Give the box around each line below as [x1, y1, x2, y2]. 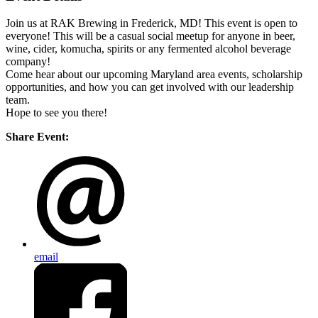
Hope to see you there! [6, 106, 107, 119]
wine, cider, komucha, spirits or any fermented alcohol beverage [6, 43, 291, 55]
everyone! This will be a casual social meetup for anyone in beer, [6, 30, 295, 43]
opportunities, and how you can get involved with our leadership [6, 81, 294, 94]
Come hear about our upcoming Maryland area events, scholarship [6, 68, 302, 81]
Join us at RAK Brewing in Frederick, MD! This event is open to [6, 17, 297, 30]
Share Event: [6, 131, 69, 143]
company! [6, 55, 50, 68]
